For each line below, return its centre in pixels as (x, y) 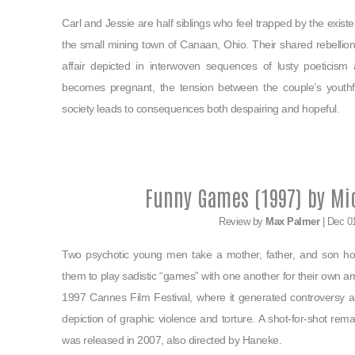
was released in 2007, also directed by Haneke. (172, 340)
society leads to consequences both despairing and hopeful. (200, 108)
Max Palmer (293, 222)
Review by (242, 222)
